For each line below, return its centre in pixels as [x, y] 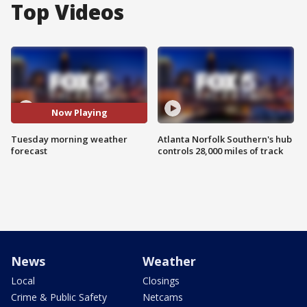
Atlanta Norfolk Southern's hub [225, 139]
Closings [161, 280]
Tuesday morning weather [69, 139]
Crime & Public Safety [59, 297]
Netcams [163, 297]
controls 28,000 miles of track [220, 150]
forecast [29, 150]
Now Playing [79, 113]
